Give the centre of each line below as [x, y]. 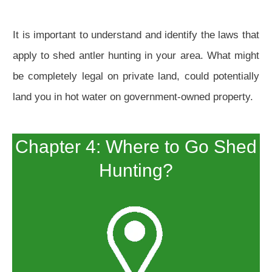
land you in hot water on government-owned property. [133, 97]
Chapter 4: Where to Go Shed [136, 147]
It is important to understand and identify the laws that [136, 35]
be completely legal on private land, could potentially [136, 76]
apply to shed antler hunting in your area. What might [136, 56]
